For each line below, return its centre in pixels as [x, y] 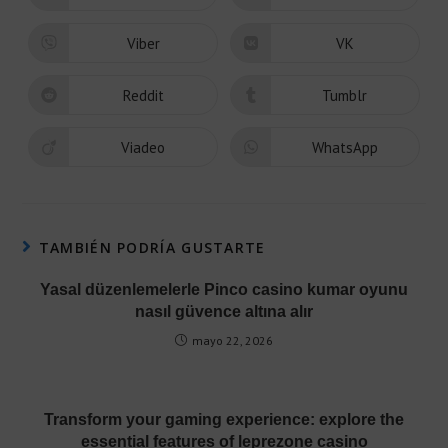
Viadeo [143, 147]
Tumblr [345, 95]
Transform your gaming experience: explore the [224, 420]
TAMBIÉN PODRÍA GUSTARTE [152, 248]
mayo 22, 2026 [232, 341]
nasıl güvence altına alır [224, 312]
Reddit [143, 95]
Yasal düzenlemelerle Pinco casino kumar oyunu [224, 290]
